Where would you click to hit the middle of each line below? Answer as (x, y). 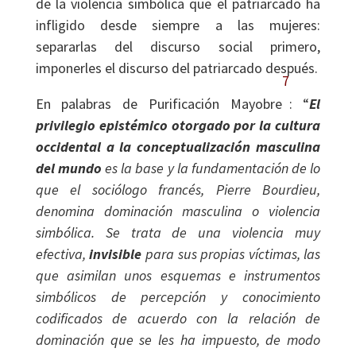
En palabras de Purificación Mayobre (159, 104)
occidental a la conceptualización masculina (178, 147)
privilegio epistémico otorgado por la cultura (178, 125)
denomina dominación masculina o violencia (178, 211)
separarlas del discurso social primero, (178, 46)
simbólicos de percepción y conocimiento (178, 297)
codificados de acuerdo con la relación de (178, 318)
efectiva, (62, 254)
